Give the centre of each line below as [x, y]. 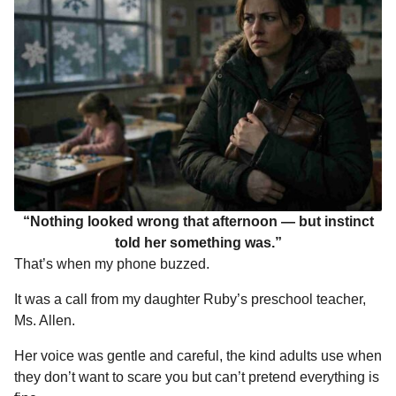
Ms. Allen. [45, 320]
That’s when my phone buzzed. [112, 263]
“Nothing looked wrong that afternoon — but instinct [198, 221]
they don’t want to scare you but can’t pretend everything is [197, 377]
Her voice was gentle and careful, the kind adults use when [198, 356]
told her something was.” [198, 242]
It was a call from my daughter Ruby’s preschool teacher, [190, 299]
